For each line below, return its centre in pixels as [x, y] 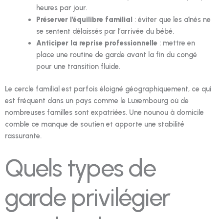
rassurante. [23, 136]
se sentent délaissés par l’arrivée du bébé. [105, 32]
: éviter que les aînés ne [171, 20]
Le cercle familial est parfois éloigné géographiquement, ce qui [108, 89]
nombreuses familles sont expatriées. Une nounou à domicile [104, 113]
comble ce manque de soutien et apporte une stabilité [95, 124]
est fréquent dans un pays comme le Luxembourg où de [97, 101]
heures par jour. [61, 8]
